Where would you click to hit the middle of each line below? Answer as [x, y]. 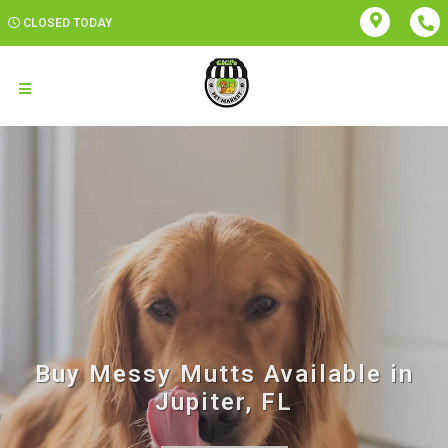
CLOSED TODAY [67, 23]
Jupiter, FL [224, 402]
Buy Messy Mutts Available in [224, 374]
